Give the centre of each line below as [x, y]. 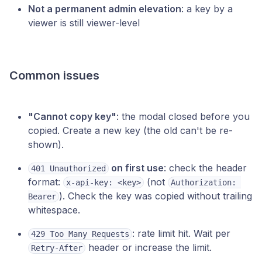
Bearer [42, 196]
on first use [136, 168]
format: [46, 182]
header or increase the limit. [149, 247]
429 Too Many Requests [80, 234]
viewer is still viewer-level [84, 23]
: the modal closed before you [183, 116]
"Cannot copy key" [72, 116]
